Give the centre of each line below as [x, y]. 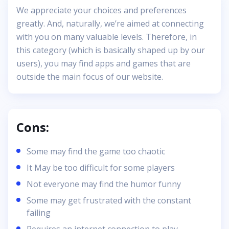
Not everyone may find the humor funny [104, 184]
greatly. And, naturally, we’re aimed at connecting [110, 24]
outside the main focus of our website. [90, 77]
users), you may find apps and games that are [104, 64]
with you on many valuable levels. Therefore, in [107, 37]
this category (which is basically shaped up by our [111, 50]
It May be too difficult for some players [101, 168]
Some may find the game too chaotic [96, 152]
